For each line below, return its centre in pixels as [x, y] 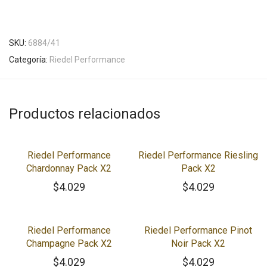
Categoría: [29, 60]
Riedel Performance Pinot [198, 230]
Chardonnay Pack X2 [69, 168]
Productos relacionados [85, 114]
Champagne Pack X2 [69, 243]
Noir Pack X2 [198, 243]
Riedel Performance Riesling [198, 155]
